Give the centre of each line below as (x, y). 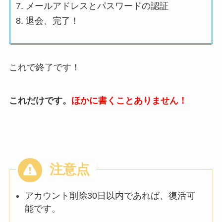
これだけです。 (40, 101)
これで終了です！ (44, 67)
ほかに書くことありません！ (129, 101)
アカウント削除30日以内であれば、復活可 (110, 196)
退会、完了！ (52, 21)
